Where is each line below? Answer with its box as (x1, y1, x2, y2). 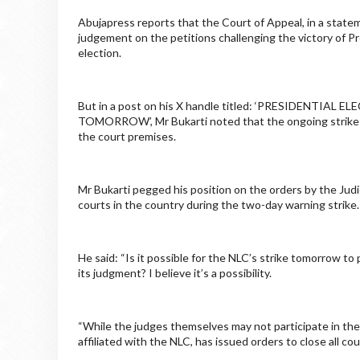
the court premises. (78, 129, 176, 143)
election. (78, 45, 121, 59)
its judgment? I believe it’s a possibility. (78, 265, 272, 280)
